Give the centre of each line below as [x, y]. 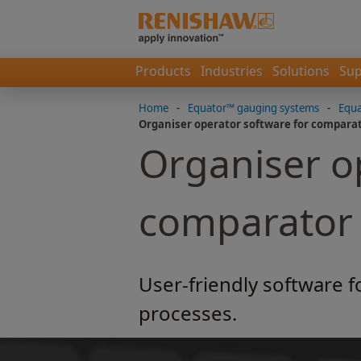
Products [163, 71]
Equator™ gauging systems [253, 108]
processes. [188, 313]
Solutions [301, 71]
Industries [232, 71]
